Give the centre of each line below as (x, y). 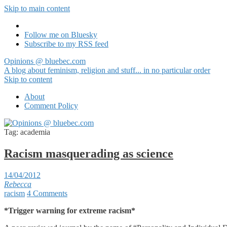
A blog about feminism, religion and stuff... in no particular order (107, 70)
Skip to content (28, 79)
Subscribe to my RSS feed (66, 44)
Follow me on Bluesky (61, 35)
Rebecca (18, 184)
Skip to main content (37, 8)
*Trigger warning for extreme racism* (70, 210)
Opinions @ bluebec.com (45, 61)
